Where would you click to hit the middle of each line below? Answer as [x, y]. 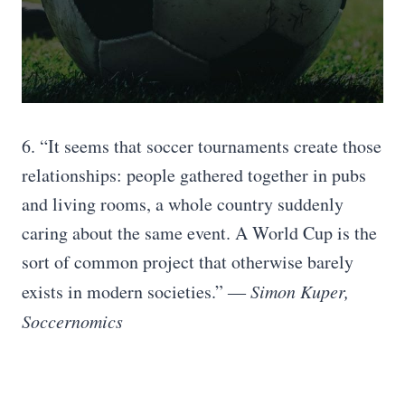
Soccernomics [72, 321]
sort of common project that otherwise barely [188, 262]
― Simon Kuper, [286, 291]
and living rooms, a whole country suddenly [183, 204]
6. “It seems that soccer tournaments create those [202, 146]
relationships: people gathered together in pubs [194, 175]
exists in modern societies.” [122, 292]
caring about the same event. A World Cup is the [199, 233]
